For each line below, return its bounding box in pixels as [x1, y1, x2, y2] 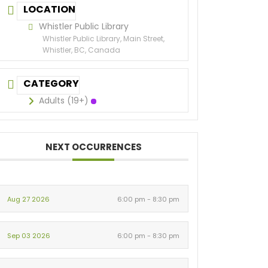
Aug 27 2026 [7, 194, 50, 204]
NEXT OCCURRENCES [45, 141, 142, 153]
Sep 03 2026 [7, 231, 50, 240]
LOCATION [23, 2, 75, 16]
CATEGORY [23, 77, 79, 90]
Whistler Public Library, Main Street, [42, 33, 165, 44]
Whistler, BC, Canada [42, 45, 120, 55]
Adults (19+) [39, 95, 89, 106]
